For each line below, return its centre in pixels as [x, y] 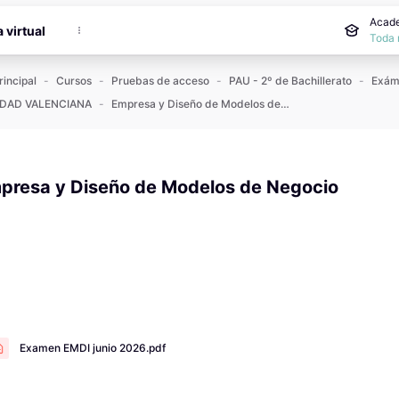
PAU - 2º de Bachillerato [290, 81]
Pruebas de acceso [160, 81]
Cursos [74, 81]
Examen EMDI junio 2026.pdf [92, 348]
